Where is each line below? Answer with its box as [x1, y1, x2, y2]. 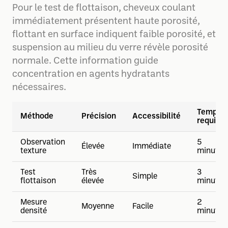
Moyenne [81, 203, 114, 211]
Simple [132, 173, 157, 181]
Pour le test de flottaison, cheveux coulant [12, 4, 195, 13]
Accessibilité [132, 112, 181, 121]
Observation [20, 138, 65, 147]
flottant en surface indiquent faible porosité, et [12, 30, 216, 40]
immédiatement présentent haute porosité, [12, 17, 200, 26]
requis [197, 117, 220, 125]
